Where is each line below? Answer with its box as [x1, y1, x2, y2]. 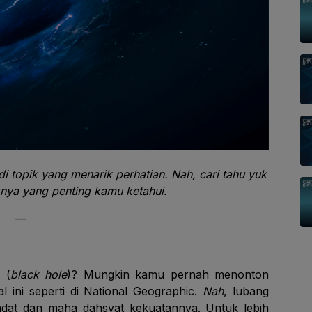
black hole [10, 267, 68, 282]
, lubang [224, 284, 270, 299]
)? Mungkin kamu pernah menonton [67, 267, 270, 282]
